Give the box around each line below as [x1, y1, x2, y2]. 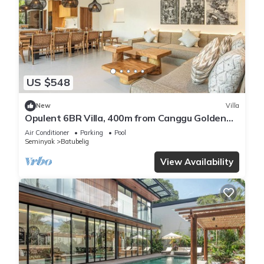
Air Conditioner [25, 128, 69, 137]
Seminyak [25, 137, 55, 146]
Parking [80, 128, 103, 137]
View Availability [160, 156, 233, 167]
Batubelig [61, 137, 89, 146]
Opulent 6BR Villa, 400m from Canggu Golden [25, 111, 226, 124]
